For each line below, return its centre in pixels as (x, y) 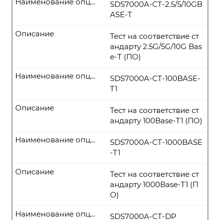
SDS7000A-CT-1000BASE (156, 142)
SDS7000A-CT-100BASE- (155, 78)
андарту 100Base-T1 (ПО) (156, 121)
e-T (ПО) (125, 57)
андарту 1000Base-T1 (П (154, 184)
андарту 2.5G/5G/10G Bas (156, 46)
